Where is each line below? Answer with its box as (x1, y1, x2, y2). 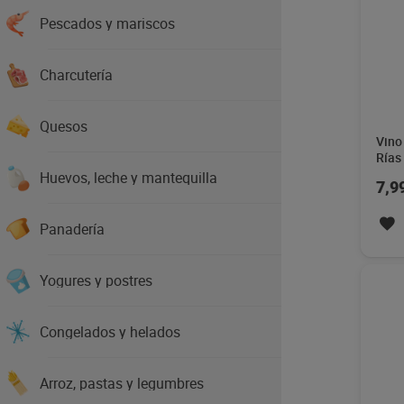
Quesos (40, 116, 87, 136)
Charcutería (40, 65, 113, 85)
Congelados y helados (40, 322, 180, 342)
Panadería (40, 219, 105, 239)
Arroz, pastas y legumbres (40, 373, 204, 393)
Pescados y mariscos (40, 14, 175, 33)
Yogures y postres (40, 271, 152, 290)
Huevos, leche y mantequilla (40, 168, 217, 188)
